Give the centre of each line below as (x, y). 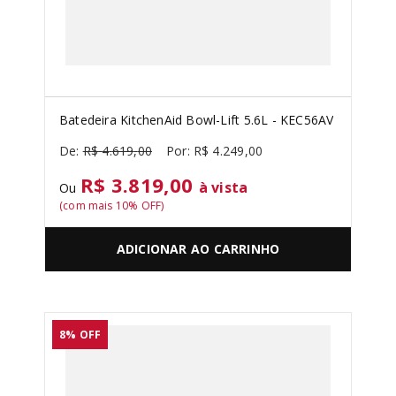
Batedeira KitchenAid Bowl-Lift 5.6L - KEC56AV (197, 120)
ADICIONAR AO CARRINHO (198, 249)
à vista (223, 187)
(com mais (88, 206)
